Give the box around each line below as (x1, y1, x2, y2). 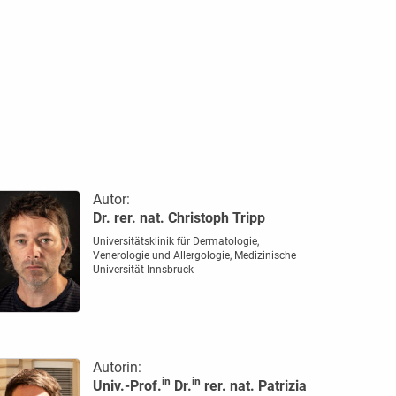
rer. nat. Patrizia (200, 377, 307, 394)
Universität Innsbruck (92, 263, 194, 276)
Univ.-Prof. (92, 377, 162, 394)
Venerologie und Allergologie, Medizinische (92, 248, 296, 262)
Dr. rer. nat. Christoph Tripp (92, 209, 265, 226)
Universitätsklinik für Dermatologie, (92, 234, 259, 247)
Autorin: (92, 358, 141, 376)
